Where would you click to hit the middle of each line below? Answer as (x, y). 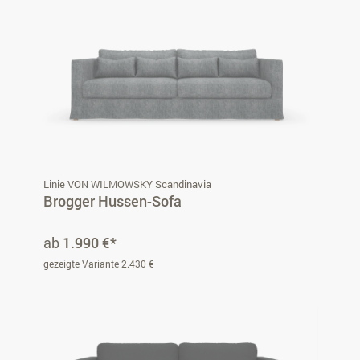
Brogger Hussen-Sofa (112, 200)
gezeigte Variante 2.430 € (98, 263)
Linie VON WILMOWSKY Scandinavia (127, 184)
